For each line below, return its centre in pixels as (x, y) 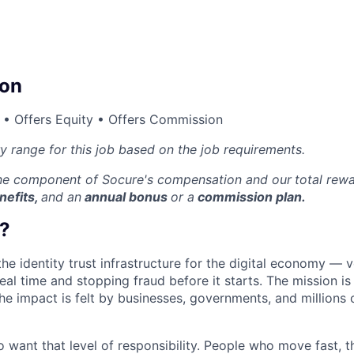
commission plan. (250, 197)
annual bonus (126, 197)
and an (61, 197)
